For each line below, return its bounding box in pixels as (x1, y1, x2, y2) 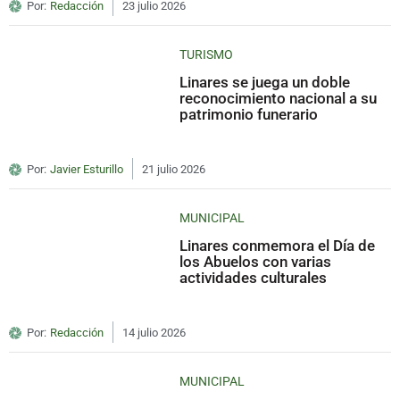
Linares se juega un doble (179, 73, 351, 92)
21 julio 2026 (142, 162, 205, 177)
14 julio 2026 (122, 326, 186, 340)
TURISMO (179, 47, 234, 62)
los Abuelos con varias (179, 253, 332, 271)
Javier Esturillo (50, 162, 123, 177)
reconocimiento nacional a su (179, 89, 378, 108)
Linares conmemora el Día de (179, 237, 376, 255)
